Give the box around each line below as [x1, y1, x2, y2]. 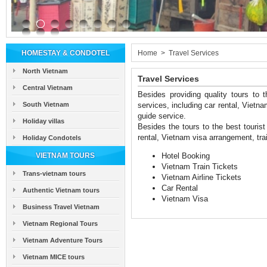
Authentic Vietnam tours [23, 187, 100, 194]
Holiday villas [23, 117, 64, 125]
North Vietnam [23, 67, 68, 74]
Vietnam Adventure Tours [23, 237, 103, 244]
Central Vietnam [23, 84, 73, 91]
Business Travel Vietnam [23, 203, 100, 210]
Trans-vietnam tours [23, 170, 86, 177]
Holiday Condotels [23, 134, 81, 141]
